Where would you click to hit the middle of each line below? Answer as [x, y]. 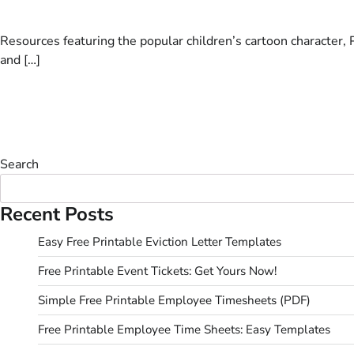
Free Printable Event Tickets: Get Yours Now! [157, 271]
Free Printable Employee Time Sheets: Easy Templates [184, 329]
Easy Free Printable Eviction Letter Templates [160, 241]
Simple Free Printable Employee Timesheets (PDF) [174, 300]
